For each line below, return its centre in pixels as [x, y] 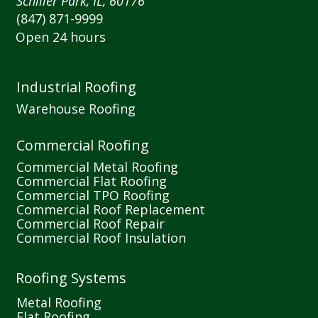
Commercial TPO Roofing [93, 196]
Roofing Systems [71, 278]
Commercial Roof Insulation [102, 238]
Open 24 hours [61, 37]
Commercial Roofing [83, 146]
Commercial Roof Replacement [111, 210]
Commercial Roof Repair [91, 224]
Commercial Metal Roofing [98, 167]
